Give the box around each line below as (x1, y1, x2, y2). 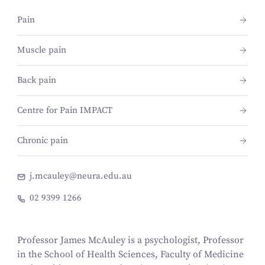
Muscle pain (17, 44, 66, 56)
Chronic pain (17, 135, 68, 146)
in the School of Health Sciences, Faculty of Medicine (17, 248, 244, 261)
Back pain (17, 75, 56, 86)
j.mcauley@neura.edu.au (30, 171, 132, 182)
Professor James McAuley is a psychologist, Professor (17, 234, 244, 247)
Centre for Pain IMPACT (17, 105, 112, 116)
